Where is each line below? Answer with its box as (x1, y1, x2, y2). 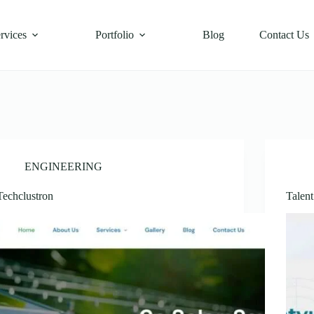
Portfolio (95, 29, 134, 41)
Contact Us (259, 29, 309, 41)
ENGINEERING (25, 161, 103, 172)
